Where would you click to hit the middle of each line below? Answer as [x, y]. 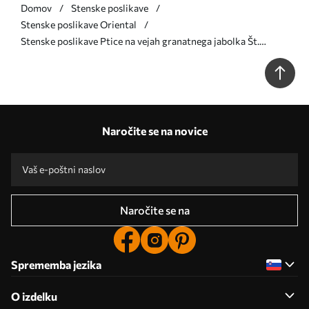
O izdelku [34, 296]
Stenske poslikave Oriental [79, 24]
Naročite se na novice [154, 130]
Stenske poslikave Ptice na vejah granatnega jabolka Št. [140, 41]
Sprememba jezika [56, 264]
